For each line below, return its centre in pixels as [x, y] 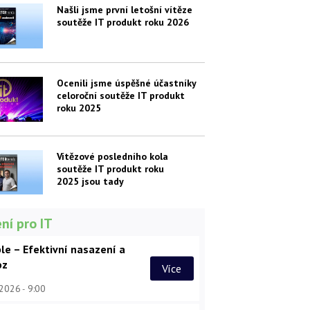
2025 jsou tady [90, 181]
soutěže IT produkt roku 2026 [122, 22]
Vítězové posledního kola [112, 156]
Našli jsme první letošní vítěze [124, 9]
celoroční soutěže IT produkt [120, 95]
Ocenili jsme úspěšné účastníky [126, 83]
